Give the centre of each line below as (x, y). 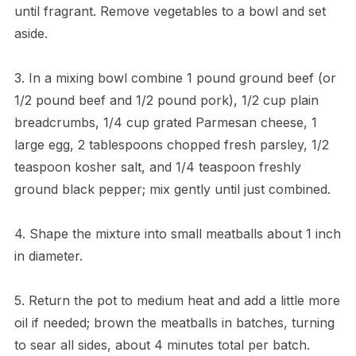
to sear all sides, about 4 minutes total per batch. (162, 344)
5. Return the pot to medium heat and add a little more (177, 300)
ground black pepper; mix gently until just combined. (172, 189)
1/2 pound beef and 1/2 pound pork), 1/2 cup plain (166, 100)
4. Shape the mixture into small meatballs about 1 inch (177, 233)
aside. (31, 33)
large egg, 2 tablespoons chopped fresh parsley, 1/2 (171, 144)
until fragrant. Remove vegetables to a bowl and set (170, 11)
